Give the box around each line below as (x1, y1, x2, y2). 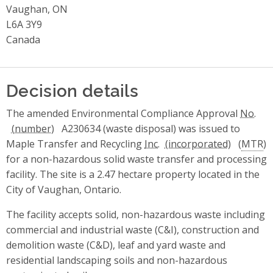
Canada (6, 32, 40, 46)
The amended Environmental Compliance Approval (6, 106, 240, 120)
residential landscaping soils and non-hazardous (6, 253, 227, 267)
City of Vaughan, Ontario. (6, 182, 121, 196)
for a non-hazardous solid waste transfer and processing (6, 152, 267, 166)
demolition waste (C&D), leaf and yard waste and (6, 238, 225, 252)
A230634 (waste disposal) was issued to (59, 121, 241, 135)
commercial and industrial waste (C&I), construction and (6, 222, 259, 236)
